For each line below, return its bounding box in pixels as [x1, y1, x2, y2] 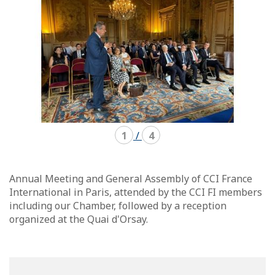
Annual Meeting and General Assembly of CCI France [9, 172, 252, 186]
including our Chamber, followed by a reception [9, 199, 227, 213]
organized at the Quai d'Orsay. [9, 212, 148, 227]
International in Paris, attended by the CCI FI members [9, 185, 262, 199]
